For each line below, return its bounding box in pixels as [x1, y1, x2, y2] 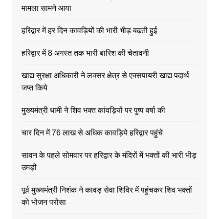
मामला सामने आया [21, 3, 71, 12]
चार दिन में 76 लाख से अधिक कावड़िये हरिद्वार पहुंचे [21, 128, 163, 137]
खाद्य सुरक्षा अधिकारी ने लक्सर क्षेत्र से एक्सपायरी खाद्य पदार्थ [21, 71, 189, 80]
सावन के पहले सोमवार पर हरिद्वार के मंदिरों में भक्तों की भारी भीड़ [21, 151, 197, 159]
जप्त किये [21, 83, 47, 92]
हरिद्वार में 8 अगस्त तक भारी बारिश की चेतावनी [21, 48, 149, 57]
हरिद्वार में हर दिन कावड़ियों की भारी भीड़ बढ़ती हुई [21, 26, 157, 35]
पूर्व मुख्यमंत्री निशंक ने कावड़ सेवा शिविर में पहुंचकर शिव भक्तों [21, 185, 192, 194]
